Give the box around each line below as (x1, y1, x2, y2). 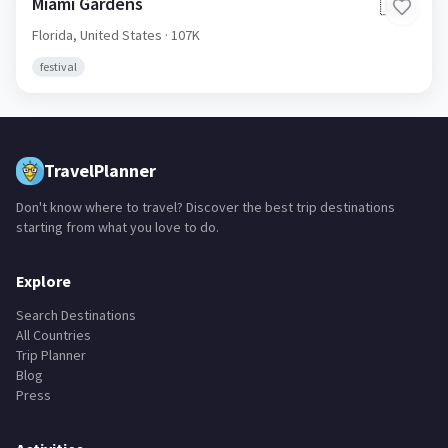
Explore (16, 271, 71, 291)
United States (80, 26, 162, 44)
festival (40, 59, 77, 74)
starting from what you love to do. (16, 218, 219, 236)
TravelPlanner (44, 159, 156, 182)
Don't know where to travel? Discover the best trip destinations (16, 198, 395, 216)
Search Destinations (16, 306, 136, 324)
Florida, (32, 26, 80, 44)
